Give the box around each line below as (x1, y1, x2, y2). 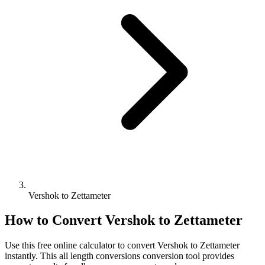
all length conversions (59, 251, 140, 261)
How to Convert (5, 212, 105, 228)
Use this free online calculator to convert (5, 240, 157, 251)
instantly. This (5, 251, 59, 261)
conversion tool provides (140, 251, 234, 261)
